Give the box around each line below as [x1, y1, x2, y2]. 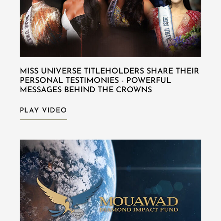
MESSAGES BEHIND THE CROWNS [20, 86, 152, 94]
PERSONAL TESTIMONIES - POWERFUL [20, 76, 171, 85]
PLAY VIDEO [20, 107, 67, 114]
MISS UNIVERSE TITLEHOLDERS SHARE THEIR [20, 67, 199, 75]
